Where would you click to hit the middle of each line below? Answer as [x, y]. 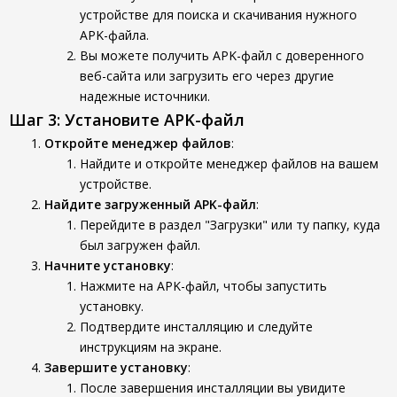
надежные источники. [145, 96]
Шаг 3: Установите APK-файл [127, 120]
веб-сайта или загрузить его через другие [207, 76]
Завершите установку [116, 367]
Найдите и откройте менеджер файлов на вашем [229, 163]
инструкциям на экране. [151, 347]
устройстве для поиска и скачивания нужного [218, 15]
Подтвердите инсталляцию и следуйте [196, 327]
